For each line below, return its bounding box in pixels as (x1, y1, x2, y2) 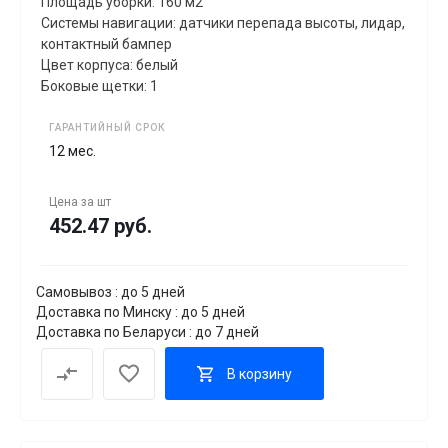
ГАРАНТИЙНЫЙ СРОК (49, 122, 165, 134)
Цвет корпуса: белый (41, 57, 178, 74)
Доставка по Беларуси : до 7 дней (36, 324, 259, 341)
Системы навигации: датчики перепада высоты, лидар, (41, 15, 405, 32)
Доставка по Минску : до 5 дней (36, 304, 245, 321)
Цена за (49, 195, 97, 210)
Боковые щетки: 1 (41, 78, 158, 95)
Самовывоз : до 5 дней (36, 284, 185, 301)
